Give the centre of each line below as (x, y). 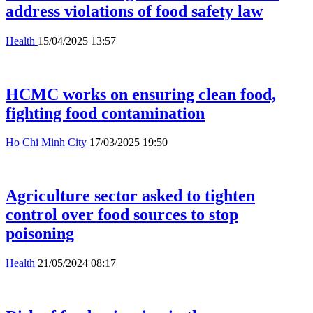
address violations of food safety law (134, 11)
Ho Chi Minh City (48, 143)
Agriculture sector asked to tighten (130, 196)
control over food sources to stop (122, 215)
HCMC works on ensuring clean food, (141, 94)
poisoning (40, 234)
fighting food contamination (105, 113)
